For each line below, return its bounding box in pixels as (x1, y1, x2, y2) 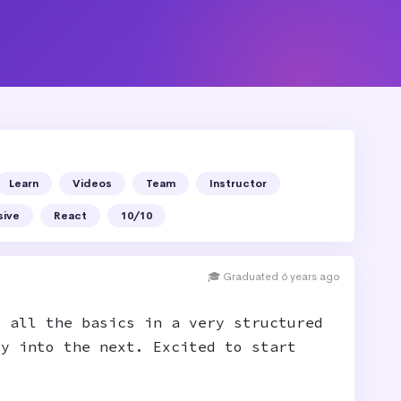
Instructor (209, 176, 267, 191)
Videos (73, 176, 112, 191)
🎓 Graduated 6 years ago (207, 269, 340, 284)
